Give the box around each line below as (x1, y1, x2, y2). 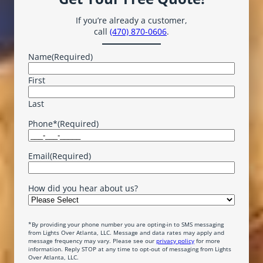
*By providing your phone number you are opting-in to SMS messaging (28, 220, 224, 228)
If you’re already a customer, (76, 15, 187, 26)
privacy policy (156, 236, 194, 245)
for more (194, 236, 220, 245)
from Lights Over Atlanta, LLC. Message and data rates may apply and (28, 228, 224, 237)
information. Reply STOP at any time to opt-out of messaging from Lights (28, 244, 231, 253)
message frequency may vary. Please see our (28, 236, 156, 245)
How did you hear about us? (28, 182, 138, 194)
